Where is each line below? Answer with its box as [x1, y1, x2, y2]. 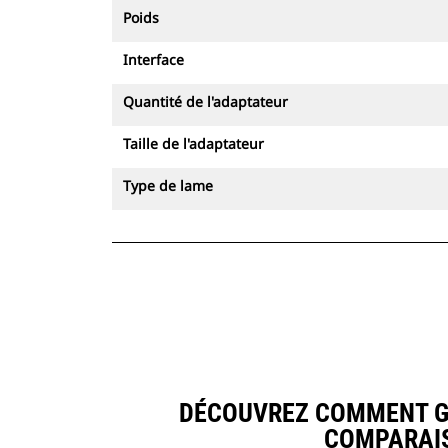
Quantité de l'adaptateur [123, 92, 288, 111]
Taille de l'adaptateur [123, 134, 264, 153]
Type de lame [123, 176, 213, 195]
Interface [123, 50, 184, 69]
